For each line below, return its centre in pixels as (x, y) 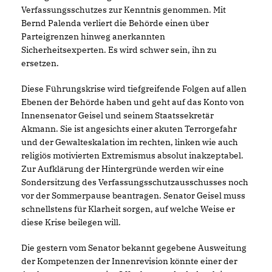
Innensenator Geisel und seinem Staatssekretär (117, 115)
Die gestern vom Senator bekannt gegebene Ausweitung (134, 248)
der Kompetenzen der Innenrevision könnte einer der (129, 261)
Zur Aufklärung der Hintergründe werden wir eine (123, 169)
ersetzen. (40, 63)
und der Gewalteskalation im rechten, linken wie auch (130, 142)
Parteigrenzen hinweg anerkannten (93, 36)
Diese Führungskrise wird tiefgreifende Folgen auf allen (134, 89)
